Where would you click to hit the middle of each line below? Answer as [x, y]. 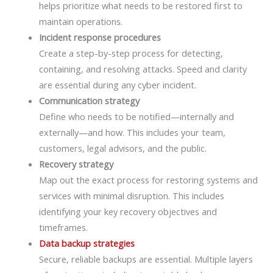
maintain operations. [80, 21]
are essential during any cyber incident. [117, 84]
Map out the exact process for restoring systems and [148, 179]
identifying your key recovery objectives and [128, 211]
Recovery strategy [76, 164]
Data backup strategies [87, 243]
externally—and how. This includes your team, [132, 132]
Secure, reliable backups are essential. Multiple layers [146, 259]
